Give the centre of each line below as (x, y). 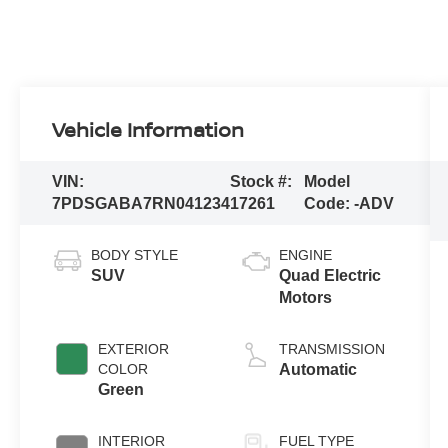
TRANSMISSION (331, 349)
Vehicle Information (148, 130)
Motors (305, 298)
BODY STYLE (135, 255)
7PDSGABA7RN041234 (141, 204)
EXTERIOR (134, 349)
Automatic (317, 370)
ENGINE (305, 255)
